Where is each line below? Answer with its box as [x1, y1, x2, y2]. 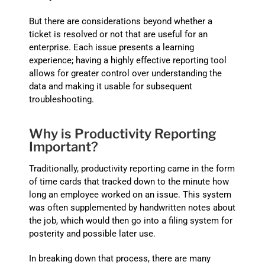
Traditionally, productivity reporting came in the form [29, 163, 235, 174]
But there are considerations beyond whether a [29, 15, 213, 27]
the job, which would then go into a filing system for [29, 215, 233, 227]
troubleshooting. [29, 93, 95, 105]
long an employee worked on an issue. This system [29, 189, 232, 201]
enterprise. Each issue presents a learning [29, 41, 195, 53]
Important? [29, 139, 99, 155]
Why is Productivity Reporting [29, 126, 217, 142]
